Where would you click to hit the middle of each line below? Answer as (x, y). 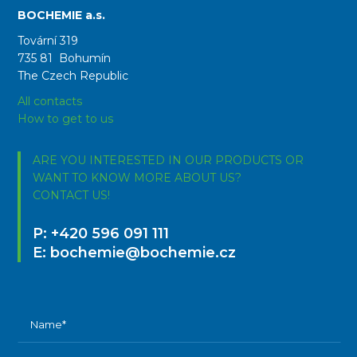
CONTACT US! (72, 195)
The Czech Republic (73, 76)
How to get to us (66, 119)
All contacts (50, 101)
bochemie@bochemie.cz (143, 253)
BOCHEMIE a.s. (62, 15)
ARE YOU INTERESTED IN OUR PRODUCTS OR (169, 160)
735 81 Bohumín (65, 58)
